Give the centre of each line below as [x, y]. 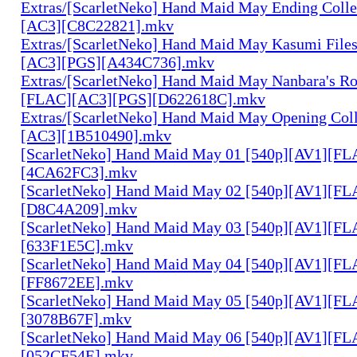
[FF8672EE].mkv [77, 282]
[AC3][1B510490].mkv [96, 135]
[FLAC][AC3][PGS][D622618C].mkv [143, 98]
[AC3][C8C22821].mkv [97, 25]
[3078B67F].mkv [76, 318]
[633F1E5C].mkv [77, 245]
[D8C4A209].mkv [79, 208]
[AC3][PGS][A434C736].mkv [118, 62]
